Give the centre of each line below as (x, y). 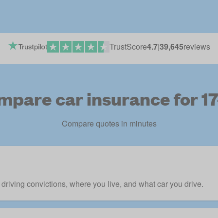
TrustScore (128, 46)
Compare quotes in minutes (109, 123)
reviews (197, 46)
